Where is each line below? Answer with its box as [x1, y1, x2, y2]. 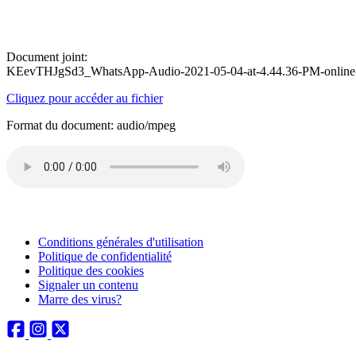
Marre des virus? [38, 292, 122, 306]
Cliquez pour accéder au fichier [6, 91, 163, 105]
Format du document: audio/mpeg [6, 118, 176, 132]
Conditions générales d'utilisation [38, 235, 203, 249]
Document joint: [6, 50, 87, 64]
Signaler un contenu [38, 278, 138, 292]
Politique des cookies [38, 264, 144, 277]
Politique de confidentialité [38, 250, 172, 263]
